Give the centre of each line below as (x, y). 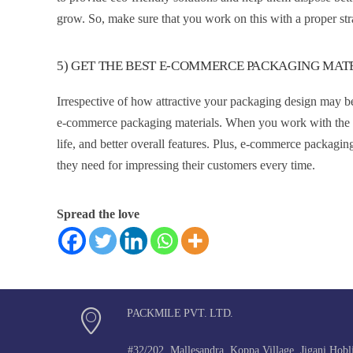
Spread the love (98, 214)
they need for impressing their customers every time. (186, 165)
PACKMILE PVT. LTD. (180, 314)
